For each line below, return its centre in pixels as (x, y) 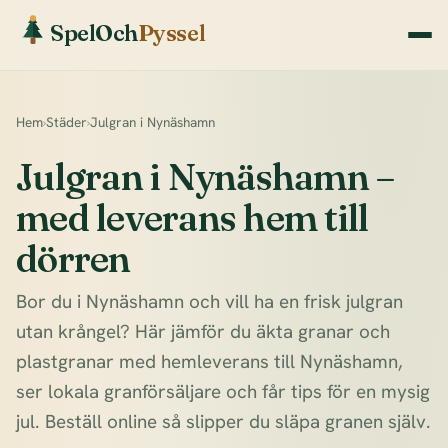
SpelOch (94, 32)
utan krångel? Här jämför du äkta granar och (203, 332)
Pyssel (171, 32)
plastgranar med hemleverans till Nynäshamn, (209, 362)
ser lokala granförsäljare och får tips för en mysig (223, 392)
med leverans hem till (192, 218)
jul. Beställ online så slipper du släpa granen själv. (223, 422)
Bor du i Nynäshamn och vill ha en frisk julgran (209, 302)
